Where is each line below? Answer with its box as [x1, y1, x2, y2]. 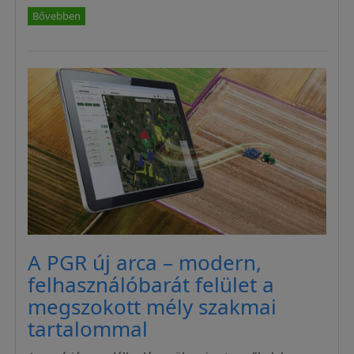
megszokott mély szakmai [28, 292, 277, 322]
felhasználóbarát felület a [28, 270, 275, 299]
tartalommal [28, 314, 149, 344]
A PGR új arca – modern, [28, 248, 262, 277]
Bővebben [32, 9, 81, 24]
